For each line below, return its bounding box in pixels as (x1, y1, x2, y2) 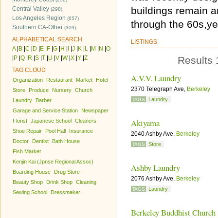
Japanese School (31, 118, 72, 124)
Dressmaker (51, 189, 80, 195)
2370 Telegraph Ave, (131, 86, 187, 92)
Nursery (52, 87, 72, 93)
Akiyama (131, 117, 160, 128)
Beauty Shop (13, 179, 43, 185)
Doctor (13, 138, 29, 144)
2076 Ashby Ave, (131, 175, 176, 182)
